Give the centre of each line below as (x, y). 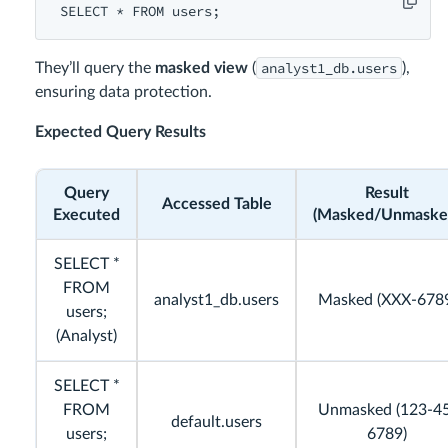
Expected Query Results (120, 132)
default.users (216, 422)
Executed (86, 215)
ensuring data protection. (123, 92)
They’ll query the (95, 68)
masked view (201, 68)
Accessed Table (216, 204)
